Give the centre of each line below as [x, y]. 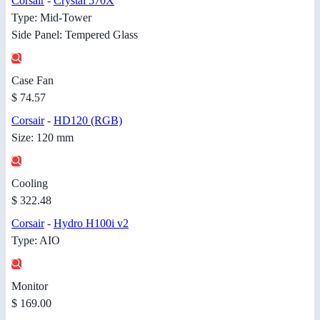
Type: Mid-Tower [51, 17]
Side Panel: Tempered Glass [75, 34]
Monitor [30, 286]
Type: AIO [36, 240]
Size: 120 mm [42, 137]
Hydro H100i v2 [91, 223]
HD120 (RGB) [88, 120]
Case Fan [32, 80]
